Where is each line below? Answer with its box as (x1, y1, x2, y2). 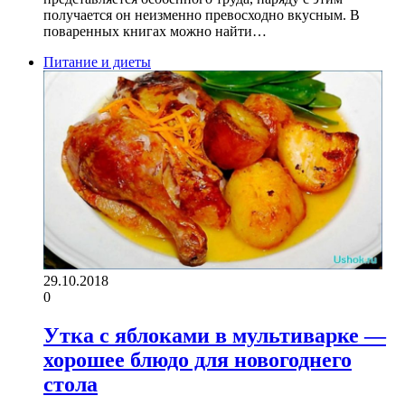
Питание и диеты (43, 53, 151, 70)
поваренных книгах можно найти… (43, 23, 267, 39)
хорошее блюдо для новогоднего (43, 347, 352, 372)
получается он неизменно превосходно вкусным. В (43, 6, 360, 23)
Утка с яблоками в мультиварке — (43, 323, 386, 347)
